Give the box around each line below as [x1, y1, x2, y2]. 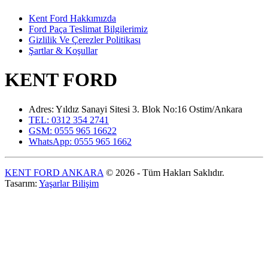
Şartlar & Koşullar [29, 45, 98, 56]
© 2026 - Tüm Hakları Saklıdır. [103, 167, 224, 178]
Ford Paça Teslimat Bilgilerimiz [29, 23, 148, 34]
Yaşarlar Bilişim [39, 178, 99, 188]
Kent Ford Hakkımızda [29, 13, 116, 23]
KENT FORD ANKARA [5, 167, 103, 178]
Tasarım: [5, 178, 39, 188]
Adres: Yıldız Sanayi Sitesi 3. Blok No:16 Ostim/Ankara [29, 103, 242, 114]
